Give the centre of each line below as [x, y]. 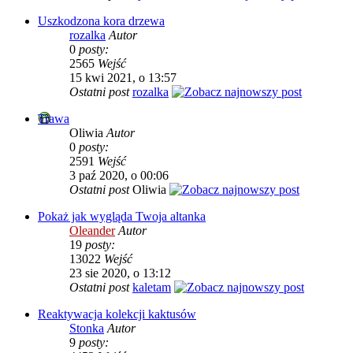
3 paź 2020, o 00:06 [119, 175]
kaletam [152, 287]
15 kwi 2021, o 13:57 [123, 78]
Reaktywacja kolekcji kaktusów [117, 314]
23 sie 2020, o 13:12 [120, 273]
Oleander [92, 230]
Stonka [87, 328]
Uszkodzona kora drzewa [101, 21]
